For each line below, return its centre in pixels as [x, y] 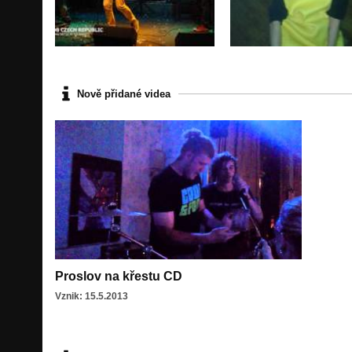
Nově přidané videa [124, 93]
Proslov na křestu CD [119, 276]
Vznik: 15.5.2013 [92, 296]
